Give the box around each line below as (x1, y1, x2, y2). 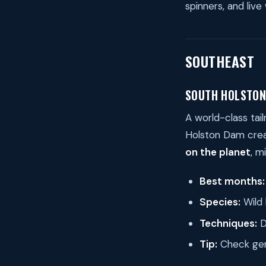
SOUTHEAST (185, 50, 255, 72)
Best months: (199, 175, 265, 188)
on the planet (185, 145, 251, 159)
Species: (199, 195, 240, 209)
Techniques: (199, 216, 257, 230)
